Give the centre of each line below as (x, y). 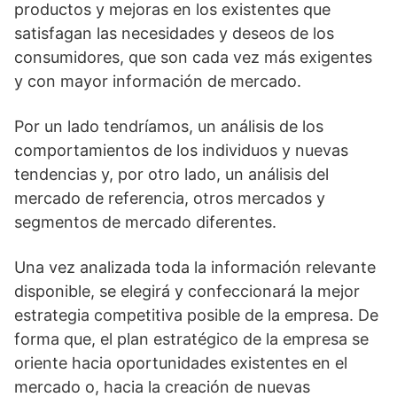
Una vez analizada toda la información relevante (195, 268)
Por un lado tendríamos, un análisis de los (169, 127)
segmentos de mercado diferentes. (148, 222)
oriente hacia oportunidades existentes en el (181, 363)
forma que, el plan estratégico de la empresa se (191, 339)
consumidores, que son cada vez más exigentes (193, 58)
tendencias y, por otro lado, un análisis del (171, 175)
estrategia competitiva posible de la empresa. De (196, 315)
